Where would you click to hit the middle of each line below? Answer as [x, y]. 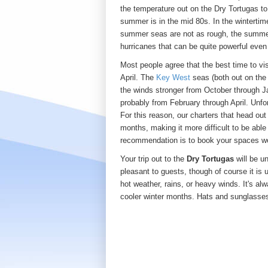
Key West [173, 77]
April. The [138, 77]
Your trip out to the [153, 159]
